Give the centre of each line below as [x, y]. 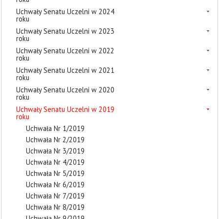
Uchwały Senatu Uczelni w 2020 [65, 90]
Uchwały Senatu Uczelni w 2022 [65, 51]
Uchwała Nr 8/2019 [55, 207]
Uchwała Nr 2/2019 [55, 140]
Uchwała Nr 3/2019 [55, 151]
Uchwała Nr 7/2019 [55, 196]
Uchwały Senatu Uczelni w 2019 [65, 109]
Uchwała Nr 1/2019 [55, 128]
